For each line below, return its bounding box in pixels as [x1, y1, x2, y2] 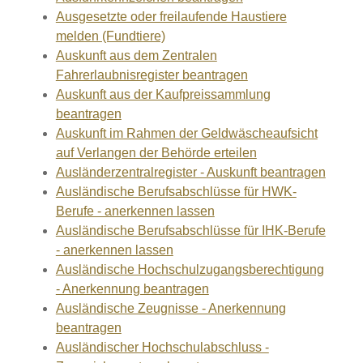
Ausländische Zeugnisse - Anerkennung [55, 301, 286, 315]
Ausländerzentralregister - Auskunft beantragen [55, 165, 326, 179]
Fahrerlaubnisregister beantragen [55, 68, 248, 82]
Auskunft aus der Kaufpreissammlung [55, 88, 271, 101]
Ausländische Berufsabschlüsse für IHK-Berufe [55, 224, 326, 237]
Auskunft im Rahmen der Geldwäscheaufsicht [55, 126, 318, 140]
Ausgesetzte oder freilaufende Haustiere [55, 10, 287, 23]
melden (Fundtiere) [55, 29, 165, 43]
